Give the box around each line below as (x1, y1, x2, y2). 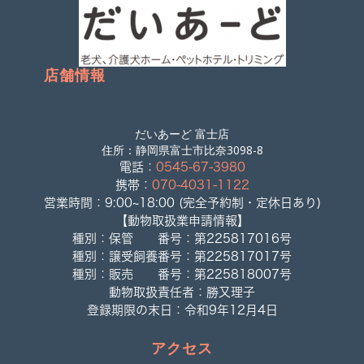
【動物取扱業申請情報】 (115, 214, 249, 227)
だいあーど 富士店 (135, 125, 229, 141)
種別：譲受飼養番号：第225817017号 (72, 249, 292, 262)
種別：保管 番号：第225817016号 (72, 232, 292, 245)
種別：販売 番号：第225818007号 (72, 267, 292, 280)
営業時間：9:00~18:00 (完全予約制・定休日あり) (43, 196, 321, 209)
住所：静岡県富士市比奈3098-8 (101, 141, 263, 158)
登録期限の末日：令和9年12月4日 (86, 303, 278, 316)
